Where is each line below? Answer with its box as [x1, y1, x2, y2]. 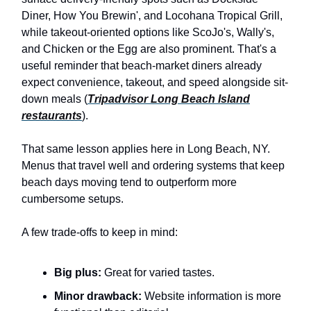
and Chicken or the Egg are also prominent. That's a [22, 42, 276, 55]
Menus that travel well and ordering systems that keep [22, 159, 285, 171]
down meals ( [22, 92, 87, 105]
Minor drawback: [54, 289, 142, 302]
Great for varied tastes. [101, 266, 215, 278]
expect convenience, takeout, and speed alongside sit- [22, 76, 288, 88]
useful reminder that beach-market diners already [22, 59, 262, 72]
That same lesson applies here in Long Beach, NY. [22, 142, 270, 155]
